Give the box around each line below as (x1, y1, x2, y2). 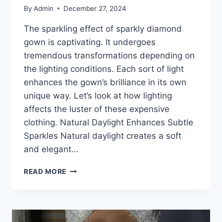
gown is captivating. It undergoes (24, 37, 156, 47)
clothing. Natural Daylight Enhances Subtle (24, 117, 193, 127)
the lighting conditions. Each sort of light (24, 63, 184, 74)
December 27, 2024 (63, 4, 127, 12)
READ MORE (24, 167, 67, 175)
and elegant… (24, 144, 78, 154)
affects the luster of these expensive (24, 104, 169, 114)
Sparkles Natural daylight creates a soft (24, 130, 181, 141)
